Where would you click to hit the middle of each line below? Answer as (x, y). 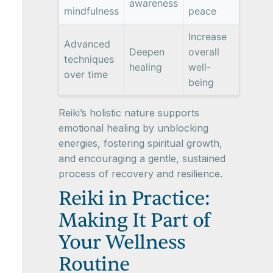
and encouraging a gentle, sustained (142, 158)
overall (204, 51)
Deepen (147, 51)
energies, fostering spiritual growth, (140, 143)
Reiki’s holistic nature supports (129, 112)
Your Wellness (122, 242)
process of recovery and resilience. (140, 173)
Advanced (87, 44)
